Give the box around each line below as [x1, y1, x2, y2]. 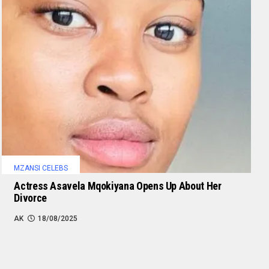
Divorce [14, 191, 47, 204]
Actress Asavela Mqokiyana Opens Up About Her [14, 179, 222, 192]
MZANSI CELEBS [14, 163, 68, 172]
